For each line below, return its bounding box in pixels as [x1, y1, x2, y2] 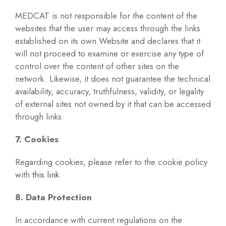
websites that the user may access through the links [15, 22, 200, 35]
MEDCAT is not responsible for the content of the [15, 10, 197, 22]
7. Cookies [15, 133, 59, 146]
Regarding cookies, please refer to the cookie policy [15, 156, 207, 168]
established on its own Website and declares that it [15, 35, 200, 47]
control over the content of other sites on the [15, 60, 179, 73]
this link [32, 168, 60, 181]
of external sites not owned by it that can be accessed [15, 98, 211, 110]
